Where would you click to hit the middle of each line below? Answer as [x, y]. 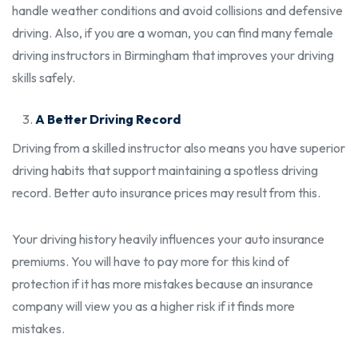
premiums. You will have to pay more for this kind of [151, 261]
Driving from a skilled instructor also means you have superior [179, 147]
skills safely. [44, 77]
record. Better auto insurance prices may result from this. [166, 192]
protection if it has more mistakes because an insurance [163, 283]
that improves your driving [262, 55]
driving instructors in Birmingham [101, 55]
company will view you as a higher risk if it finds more [153, 306]
